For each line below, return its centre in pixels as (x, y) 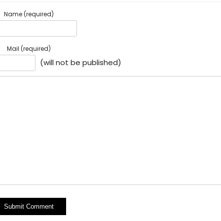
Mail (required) (29, 48)
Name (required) (29, 14)
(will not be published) (79, 62)
